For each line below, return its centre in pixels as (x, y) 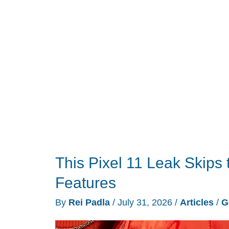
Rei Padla (90, 203)
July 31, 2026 (146, 203)
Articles (197, 203)
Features (86, 183)
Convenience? (94, 14)
